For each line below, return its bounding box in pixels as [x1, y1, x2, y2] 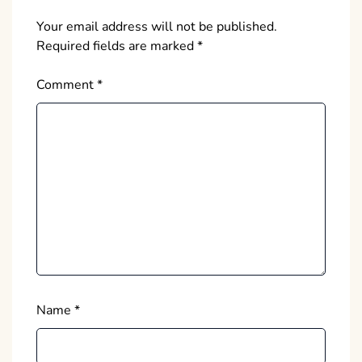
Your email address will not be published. [36, 18, 277, 36]
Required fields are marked [36, 37, 197, 56]
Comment [36, 76, 97, 95]
